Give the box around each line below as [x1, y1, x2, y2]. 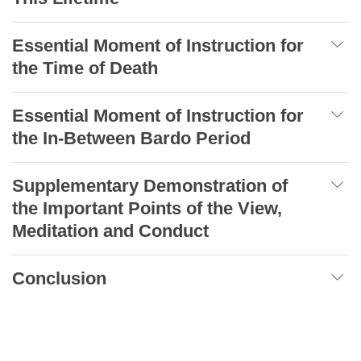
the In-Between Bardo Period [12, 127, 251, 148]
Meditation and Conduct [12, 220, 209, 241]
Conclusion [12, 268, 106, 288]
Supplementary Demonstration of [12, 175, 288, 196]
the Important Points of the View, [12, 197, 282, 218]
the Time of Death [12, 57, 158, 78]
